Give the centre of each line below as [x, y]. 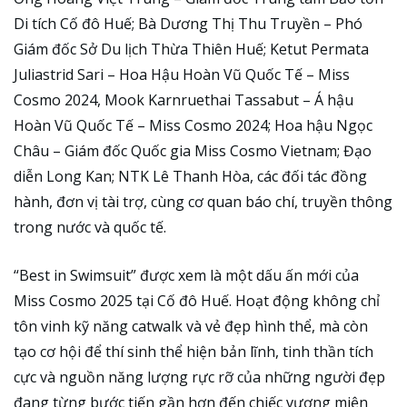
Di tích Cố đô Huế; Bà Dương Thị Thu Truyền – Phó [188, 23]
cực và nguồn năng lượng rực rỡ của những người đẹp [199, 377]
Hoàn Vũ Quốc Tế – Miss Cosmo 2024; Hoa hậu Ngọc [193, 125]
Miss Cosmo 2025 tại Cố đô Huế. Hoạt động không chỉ [197, 301]
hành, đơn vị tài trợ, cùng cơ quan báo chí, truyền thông [203, 201]
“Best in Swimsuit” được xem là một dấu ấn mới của [186, 276]
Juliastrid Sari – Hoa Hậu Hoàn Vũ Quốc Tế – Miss [182, 74]
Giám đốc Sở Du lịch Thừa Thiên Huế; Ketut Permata [191, 49]
